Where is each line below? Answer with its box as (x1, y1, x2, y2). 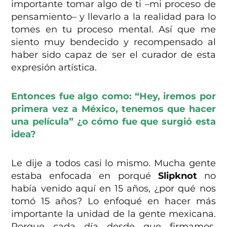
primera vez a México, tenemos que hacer (11, 103, 216, 115)
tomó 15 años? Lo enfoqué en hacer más (11, 195, 216, 207)
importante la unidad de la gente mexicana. (11, 208, 216, 219)
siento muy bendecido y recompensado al (11, 36, 216, 48)
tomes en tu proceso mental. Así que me (11, 23, 216, 35)
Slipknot (158, 170, 197, 181)
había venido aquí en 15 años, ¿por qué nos (11, 182, 216, 194)
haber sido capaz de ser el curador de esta (11, 49, 216, 60)
